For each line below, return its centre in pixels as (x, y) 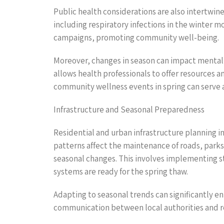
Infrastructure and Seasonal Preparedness (129, 109)
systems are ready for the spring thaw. (121, 171)
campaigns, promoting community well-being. (136, 37)
